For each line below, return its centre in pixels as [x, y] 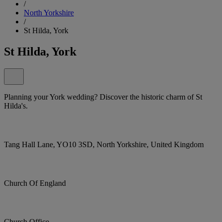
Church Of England [35, 183]
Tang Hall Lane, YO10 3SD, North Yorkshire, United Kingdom [104, 144]
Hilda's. [16, 106]
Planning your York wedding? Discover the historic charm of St [103, 97]
